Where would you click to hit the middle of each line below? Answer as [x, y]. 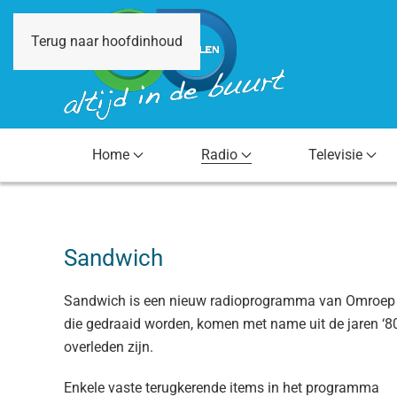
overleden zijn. [109, 347]
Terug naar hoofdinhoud [107, 41]
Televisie [336, 155]
